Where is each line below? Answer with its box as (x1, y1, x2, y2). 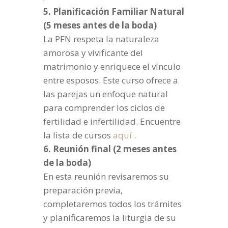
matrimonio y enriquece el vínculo (43, 61, 181, 73)
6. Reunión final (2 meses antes (43, 143, 177, 155)
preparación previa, (43, 184, 123, 196)
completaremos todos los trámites (43, 198, 182, 210)
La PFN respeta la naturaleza (43, 33, 159, 45)
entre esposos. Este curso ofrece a (43, 74, 178, 87)
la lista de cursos (43, 129, 113, 141)
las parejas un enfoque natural (43, 88, 168, 100)
